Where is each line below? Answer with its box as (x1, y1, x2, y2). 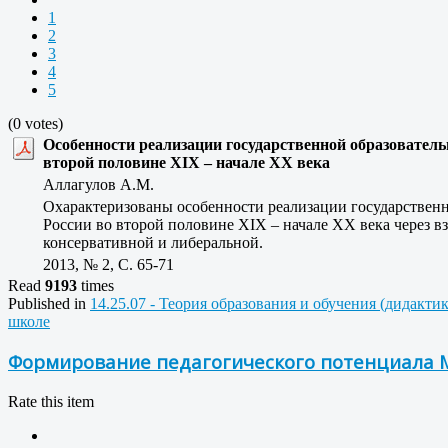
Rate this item (8, 393, 94, 411)
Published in (8, 294, 86, 312)
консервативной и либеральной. (43, 233, 263, 251)
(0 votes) (8, 114, 63, 132)
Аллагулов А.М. (43, 175, 166, 193)
